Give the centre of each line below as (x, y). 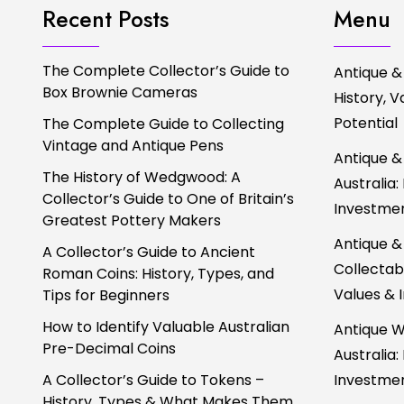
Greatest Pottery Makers (132, 220)
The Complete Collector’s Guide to (166, 70)
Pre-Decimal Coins (109, 348)
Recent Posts (106, 18)
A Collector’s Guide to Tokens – (153, 380)
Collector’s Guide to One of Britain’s (168, 198)
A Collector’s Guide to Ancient (149, 252)
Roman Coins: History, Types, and (158, 273)
